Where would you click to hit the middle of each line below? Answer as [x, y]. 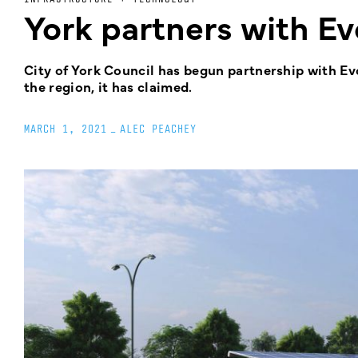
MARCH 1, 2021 [66, 129]
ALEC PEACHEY [158, 129]
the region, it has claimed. [108, 86]
